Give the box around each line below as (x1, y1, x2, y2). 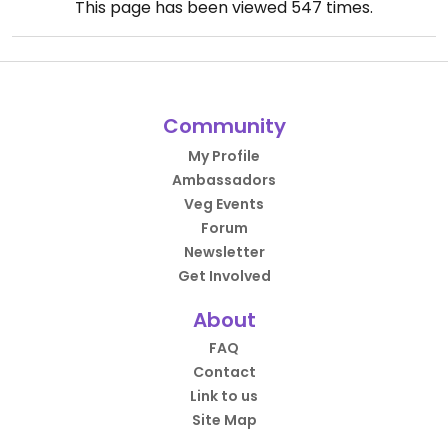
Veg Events (184, 194, 264, 214)
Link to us (190, 386, 258, 406)
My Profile (188, 146, 260, 166)
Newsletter (183, 242, 265, 262)
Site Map (191, 410, 257, 430)
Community (162, 112, 286, 140)
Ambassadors (172, 170, 276, 190)
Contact (192, 362, 256, 382)
